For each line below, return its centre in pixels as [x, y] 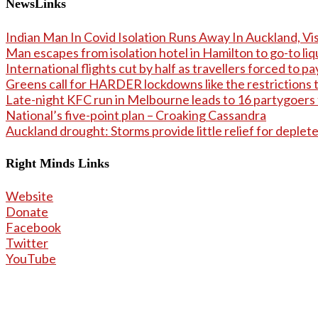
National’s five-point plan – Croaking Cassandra [136, 115]
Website [29, 196]
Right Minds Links [57, 163]
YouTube [31, 259]
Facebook [33, 227]
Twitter [27, 243]
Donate [27, 212]
